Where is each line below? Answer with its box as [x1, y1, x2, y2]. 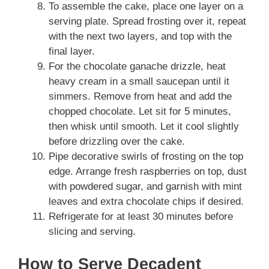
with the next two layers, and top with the [49, 31, 232, 42]
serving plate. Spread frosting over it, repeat [49, 16, 246, 27]
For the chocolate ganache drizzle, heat [49, 61, 226, 72]
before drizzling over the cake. [49, 136, 185, 147]
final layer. [49, 46, 95, 57]
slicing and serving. [49, 226, 136, 237]
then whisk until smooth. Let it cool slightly [49, 121, 239, 132]
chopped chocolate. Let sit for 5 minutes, [49, 106, 231, 117]
